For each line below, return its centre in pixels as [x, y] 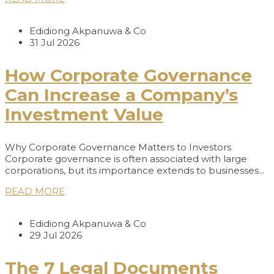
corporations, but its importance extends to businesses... [135, 171]
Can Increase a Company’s [121, 95]
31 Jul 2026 [54, 43]
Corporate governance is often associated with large [126, 159]
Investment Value [84, 115]
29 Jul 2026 [56, 235]
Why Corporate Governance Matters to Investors [118, 147]
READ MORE [35, 191]
